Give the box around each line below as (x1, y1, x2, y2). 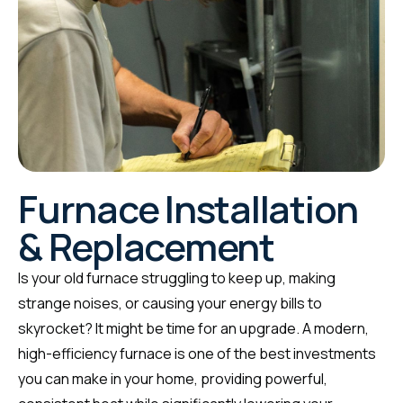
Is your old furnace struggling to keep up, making (18, 267, 336, 288)
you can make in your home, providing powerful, (18, 368, 327, 389)
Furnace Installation (18, 182, 358, 235)
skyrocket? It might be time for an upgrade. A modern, (18, 318, 369, 338)
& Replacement (18, 219, 274, 273)
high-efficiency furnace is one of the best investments (18, 343, 376, 363)
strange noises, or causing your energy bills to (18, 292, 322, 313)
